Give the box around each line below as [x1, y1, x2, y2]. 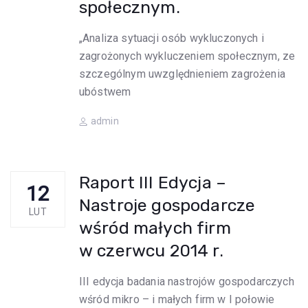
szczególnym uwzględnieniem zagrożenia [79, 67, 285, 80]
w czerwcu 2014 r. [79, 241, 223, 261]
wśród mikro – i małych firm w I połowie [79, 293, 275, 306]
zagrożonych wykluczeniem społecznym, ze [79, 49, 296, 63]
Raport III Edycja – [79, 173, 227, 192]
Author [79, 115, 110, 126]
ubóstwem [79, 85, 131, 98]
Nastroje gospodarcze [79, 195, 256, 215]
